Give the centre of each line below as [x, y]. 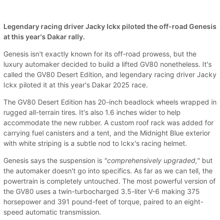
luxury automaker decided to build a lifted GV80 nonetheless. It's [108, 64]
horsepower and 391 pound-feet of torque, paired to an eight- [103, 202]
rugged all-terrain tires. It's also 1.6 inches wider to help [92, 112]
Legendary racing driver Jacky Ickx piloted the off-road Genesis [110, 27]
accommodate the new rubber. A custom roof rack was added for [109, 123]
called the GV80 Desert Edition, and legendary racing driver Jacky [110, 75]
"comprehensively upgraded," [152, 161]
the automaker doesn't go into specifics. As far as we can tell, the [108, 171]
